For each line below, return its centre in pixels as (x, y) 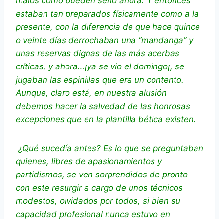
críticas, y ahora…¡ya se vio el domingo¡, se (100, 67)
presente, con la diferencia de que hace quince (108, 27)
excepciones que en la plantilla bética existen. (106, 120)
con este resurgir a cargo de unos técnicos (99, 188)
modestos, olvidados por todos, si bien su (98, 201)
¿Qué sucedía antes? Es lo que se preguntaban (111, 148)
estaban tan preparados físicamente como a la (107, 14)
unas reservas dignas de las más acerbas (98, 54)
